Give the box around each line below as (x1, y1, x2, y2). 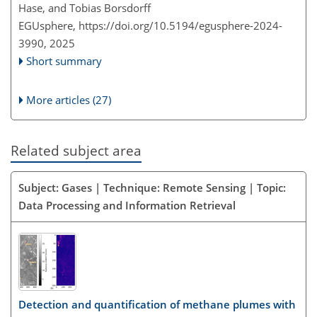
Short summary (26, 54, 103, 69)
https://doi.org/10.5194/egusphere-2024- (79, 18, 282, 33)
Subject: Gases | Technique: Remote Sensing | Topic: (18, 180, 286, 195)
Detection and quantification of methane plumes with (18, 297, 296, 311)
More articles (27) (26, 93, 112, 108)
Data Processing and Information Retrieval (18, 197, 236, 212)
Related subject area (11, 142, 142, 160)
